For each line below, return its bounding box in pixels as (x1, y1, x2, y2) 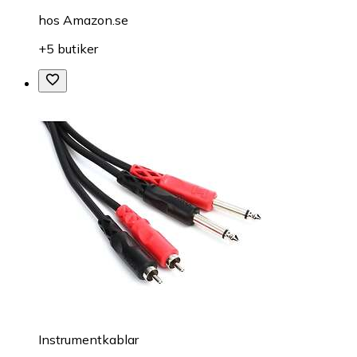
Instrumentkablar (38, 331, 139, 348)
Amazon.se (63, 12, 128, 29)
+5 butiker (38, 41, 98, 57)
